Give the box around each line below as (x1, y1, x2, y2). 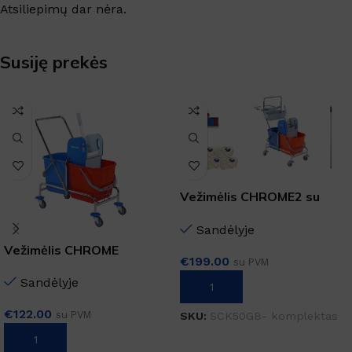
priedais (180, 206, 230, 222)
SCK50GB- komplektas (210, 309, 338, 322)
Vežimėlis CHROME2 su (180, 189, 320, 205)
